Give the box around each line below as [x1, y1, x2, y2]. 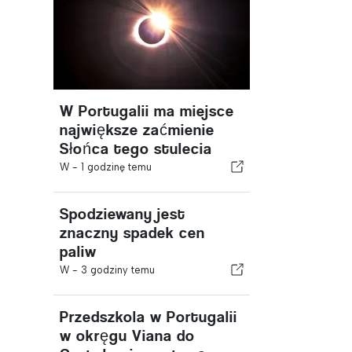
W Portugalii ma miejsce [60, 102, 234, 120]
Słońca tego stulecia [60, 140, 212, 158]
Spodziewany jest [60, 205, 185, 223]
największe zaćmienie [60, 121, 214, 139]
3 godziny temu [81, 264, 155, 276]
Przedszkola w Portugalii [60, 308, 237, 326]
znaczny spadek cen [60, 224, 205, 242]
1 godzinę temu [81, 161, 152, 173]
